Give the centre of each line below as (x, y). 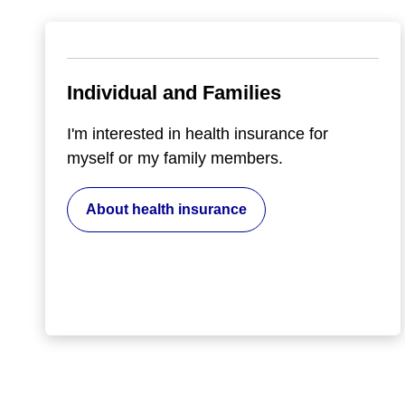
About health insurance (166, 209)
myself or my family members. (175, 158)
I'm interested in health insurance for (198, 133)
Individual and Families (174, 92)
